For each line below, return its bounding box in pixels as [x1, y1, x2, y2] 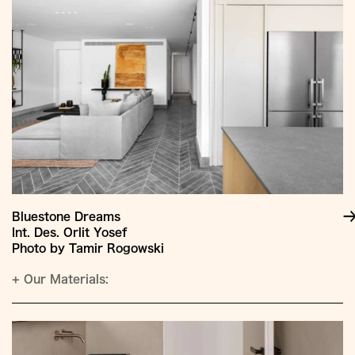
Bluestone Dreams [12, 211, 120, 223]
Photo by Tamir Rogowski [12, 242, 164, 254]
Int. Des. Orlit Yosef [12, 227, 128, 239]
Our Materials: [20, 273, 109, 285]
